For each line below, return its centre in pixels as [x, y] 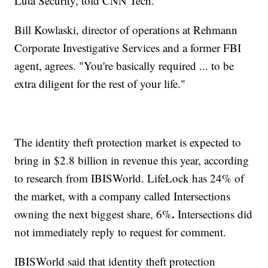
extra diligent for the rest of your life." [100, 84]
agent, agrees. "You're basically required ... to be [124, 66]
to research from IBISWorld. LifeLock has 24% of [130, 178]
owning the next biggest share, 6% [93, 214]
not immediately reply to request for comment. [121, 232]
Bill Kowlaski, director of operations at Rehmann [126, 30]
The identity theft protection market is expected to [128, 142]
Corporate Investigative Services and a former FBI [128, 48]
